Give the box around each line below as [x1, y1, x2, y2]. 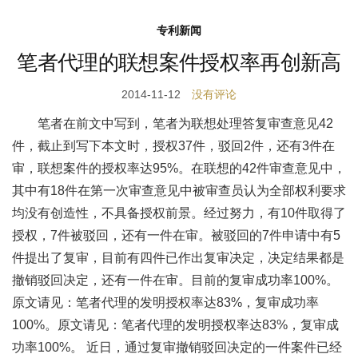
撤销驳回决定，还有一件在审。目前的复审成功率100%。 [12, 273, 339, 287]
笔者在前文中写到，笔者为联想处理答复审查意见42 [38, 117, 333, 130]
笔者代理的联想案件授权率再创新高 [17, 49, 341, 75]
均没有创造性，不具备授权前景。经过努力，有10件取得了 [12, 206, 346, 220]
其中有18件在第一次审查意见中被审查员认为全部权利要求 [12, 184, 346, 197]
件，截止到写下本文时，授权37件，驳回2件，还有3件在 [12, 139, 335, 153]
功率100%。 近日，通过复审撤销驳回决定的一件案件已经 [12, 340, 342, 354]
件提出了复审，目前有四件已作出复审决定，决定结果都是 [12, 251, 344, 265]
